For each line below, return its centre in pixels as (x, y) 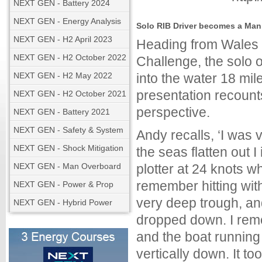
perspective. (173, 112)
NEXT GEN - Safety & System (68, 130)
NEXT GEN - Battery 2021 (62, 112)
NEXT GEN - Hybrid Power (63, 202)
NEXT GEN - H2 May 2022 (63, 75)
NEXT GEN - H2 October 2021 (70, 94)
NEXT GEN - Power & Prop (63, 184)
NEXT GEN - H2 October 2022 (70, 57)
